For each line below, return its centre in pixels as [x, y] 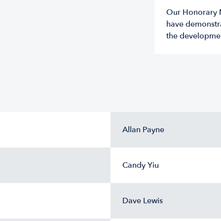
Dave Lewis [143, 201]
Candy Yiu [141, 165]
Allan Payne [143, 130]
